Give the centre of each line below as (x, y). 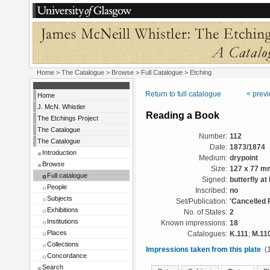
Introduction (59, 152)
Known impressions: (194, 223)
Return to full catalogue (183, 94)
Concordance (67, 256)
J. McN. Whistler (61, 107)
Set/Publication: (202, 201)
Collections (63, 244)
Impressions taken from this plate (203, 250)
